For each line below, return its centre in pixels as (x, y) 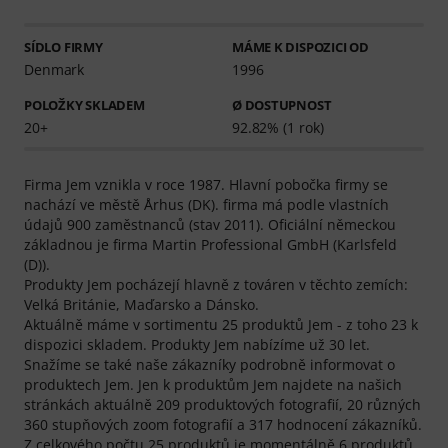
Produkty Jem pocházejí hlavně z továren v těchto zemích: (216, 284)
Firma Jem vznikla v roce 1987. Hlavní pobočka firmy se (206, 184)
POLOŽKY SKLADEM (84, 104)
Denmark (54, 69)
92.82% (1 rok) (277, 127)
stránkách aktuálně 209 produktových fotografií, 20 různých (222, 404)
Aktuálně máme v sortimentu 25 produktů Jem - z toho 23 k (221, 324)
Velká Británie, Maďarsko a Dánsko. (141, 304)
